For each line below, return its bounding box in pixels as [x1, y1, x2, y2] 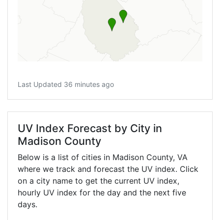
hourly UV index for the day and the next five [18, 188, 186, 198]
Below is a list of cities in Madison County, [18, 152, 177, 163]
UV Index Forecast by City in [18, 122, 162, 135]
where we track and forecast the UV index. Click [18, 164, 198, 174]
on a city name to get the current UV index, [18, 176, 179, 186]
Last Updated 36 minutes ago [18, 80, 114, 89]
